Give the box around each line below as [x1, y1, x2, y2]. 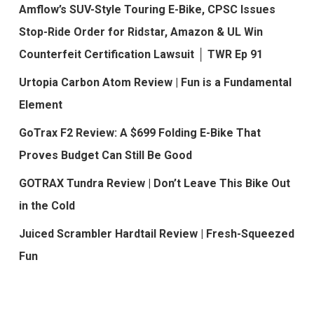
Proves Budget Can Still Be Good [18, 148, 192, 162]
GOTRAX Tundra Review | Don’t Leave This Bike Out [18, 176, 290, 190]
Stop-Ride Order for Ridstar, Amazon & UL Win [18, 25, 263, 39]
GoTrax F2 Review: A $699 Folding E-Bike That [18, 125, 261, 139]
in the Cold [18, 198, 75, 212]
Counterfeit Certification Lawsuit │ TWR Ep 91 [18, 47, 263, 61]
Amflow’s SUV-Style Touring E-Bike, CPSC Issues [18, 2, 275, 16]
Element [18, 97, 62, 111]
